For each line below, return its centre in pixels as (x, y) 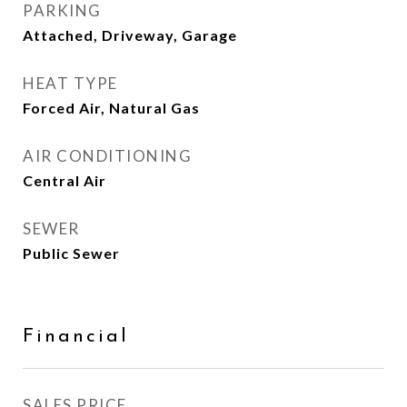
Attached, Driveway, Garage (130, 35)
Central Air (65, 180)
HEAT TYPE (70, 83)
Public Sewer (71, 253)
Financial (76, 337)
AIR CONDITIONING (107, 156)
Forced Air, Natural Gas (111, 108)
